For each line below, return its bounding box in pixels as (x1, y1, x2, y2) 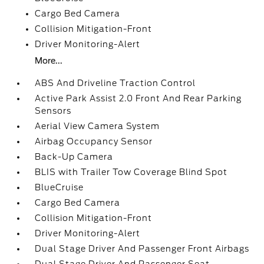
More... (35, 56, 63, 65)
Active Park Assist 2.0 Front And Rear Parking (35, 94, 242, 103)
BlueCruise (35, 183, 84, 192)
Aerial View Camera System (35, 121, 160, 131)
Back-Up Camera (35, 152, 114, 161)
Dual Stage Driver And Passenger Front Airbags (35, 244, 250, 253)
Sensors (35, 106, 72, 115)
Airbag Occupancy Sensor (35, 137, 153, 146)
